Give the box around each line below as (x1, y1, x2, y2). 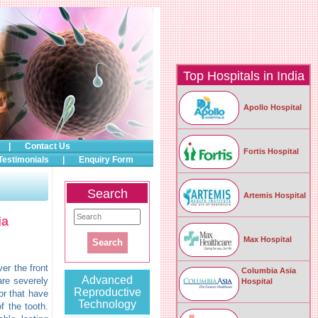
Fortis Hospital (241, 146, 299, 155)
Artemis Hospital (241, 190, 306, 199)
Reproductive (73, 286, 141, 298)
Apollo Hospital (241, 102, 302, 111)
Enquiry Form (79, 155, 133, 165)
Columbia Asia (241, 266, 296, 275)
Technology (78, 298, 136, 310)
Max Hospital (241, 234, 292, 243)
